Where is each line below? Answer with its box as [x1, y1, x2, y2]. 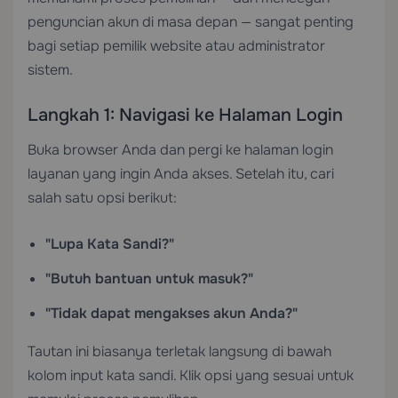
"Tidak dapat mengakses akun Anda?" [45, 304, 298, 322]
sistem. [28, 60, 73, 79]
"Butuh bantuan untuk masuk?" [45, 269, 253, 288]
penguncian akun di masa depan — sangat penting [28, 12, 354, 31]
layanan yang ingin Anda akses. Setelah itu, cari [28, 164, 334, 183]
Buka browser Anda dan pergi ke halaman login [28, 140, 333, 159]
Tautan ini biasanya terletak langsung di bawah [28, 342, 331, 361]
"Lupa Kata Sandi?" [45, 235, 174, 253]
